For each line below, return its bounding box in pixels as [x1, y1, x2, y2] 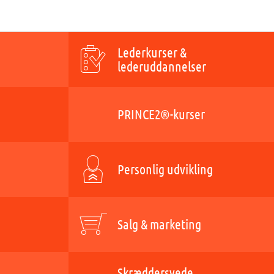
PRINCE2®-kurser [117, 106, 205, 122]
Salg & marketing [117, 216, 201, 232]
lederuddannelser [117, 58, 206, 74]
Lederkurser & [117, 44, 187, 60]
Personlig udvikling [117, 161, 213, 177]
